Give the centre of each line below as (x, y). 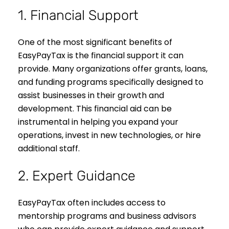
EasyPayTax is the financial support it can (101, 56)
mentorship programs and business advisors (107, 216)
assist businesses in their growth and (91, 96)
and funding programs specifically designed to (111, 82)
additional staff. (49, 149)
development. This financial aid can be (95, 109)
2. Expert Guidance (77, 176)
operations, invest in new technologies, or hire (109, 135)
